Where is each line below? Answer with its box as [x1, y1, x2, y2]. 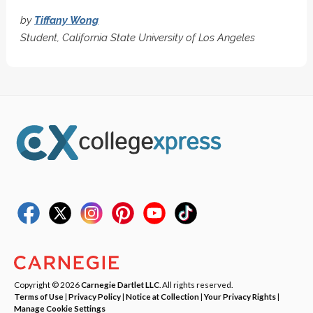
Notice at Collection [126, 291, 199, 301]
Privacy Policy [68, 291, 121, 301]
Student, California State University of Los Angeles [20, 31, 255, 43]
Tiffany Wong [34, 14, 99, 26]
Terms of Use [14, 291, 64, 301]
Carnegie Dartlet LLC [81, 279, 159, 289]
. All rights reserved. [159, 279, 233, 289]
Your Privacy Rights [204, 291, 276, 301]
